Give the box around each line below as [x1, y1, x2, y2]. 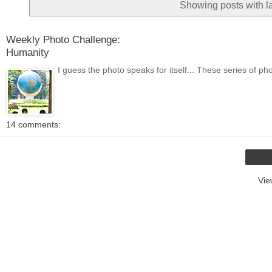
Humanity [6, 46, 49, 59]
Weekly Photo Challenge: [6, 33, 120, 46]
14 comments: [6, 119, 61, 129]
